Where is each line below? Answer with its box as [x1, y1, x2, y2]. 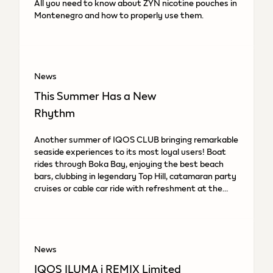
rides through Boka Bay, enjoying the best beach [34, 157, 224, 170]
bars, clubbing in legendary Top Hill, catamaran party [34, 169, 236, 182]
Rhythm [34, 104, 75, 121]
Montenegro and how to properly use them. [34, 9, 204, 21]
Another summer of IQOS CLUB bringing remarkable [34, 133, 238, 146]
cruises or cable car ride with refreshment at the [34, 182, 222, 194]
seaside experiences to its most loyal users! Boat [34, 145, 226, 158]
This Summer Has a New [34, 87, 156, 104]
